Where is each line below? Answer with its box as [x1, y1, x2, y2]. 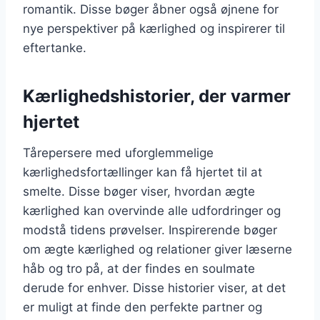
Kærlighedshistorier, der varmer [23, 86, 291, 106]
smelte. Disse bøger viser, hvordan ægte [23, 184, 255, 199]
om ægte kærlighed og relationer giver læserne [23, 242, 292, 256]
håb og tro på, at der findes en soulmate [23, 261, 255, 276]
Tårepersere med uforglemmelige [23, 146, 214, 160]
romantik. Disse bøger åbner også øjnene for [23, 2, 279, 16]
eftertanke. [23, 41, 86, 55]
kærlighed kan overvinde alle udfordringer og [23, 204, 281, 218]
